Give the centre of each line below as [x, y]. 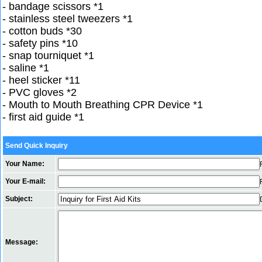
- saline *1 [26, 68]
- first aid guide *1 [43, 117]
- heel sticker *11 [41, 80]
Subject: [19, 199]
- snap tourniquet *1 [48, 56]
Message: [22, 242]
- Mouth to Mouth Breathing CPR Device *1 [103, 105]
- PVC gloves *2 [39, 92]
